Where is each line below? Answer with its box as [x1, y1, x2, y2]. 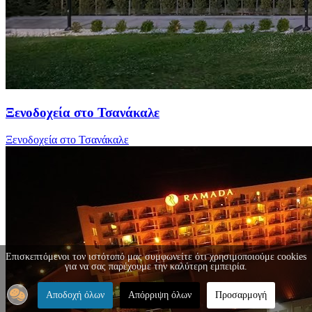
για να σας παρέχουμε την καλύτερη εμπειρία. [65, 261, 247, 272]
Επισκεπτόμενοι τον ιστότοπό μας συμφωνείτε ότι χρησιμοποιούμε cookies [6, 251, 306, 262]
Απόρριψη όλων [127, 290, 192, 300]
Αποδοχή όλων [45, 290, 104, 300]
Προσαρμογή [214, 290, 267, 300]
